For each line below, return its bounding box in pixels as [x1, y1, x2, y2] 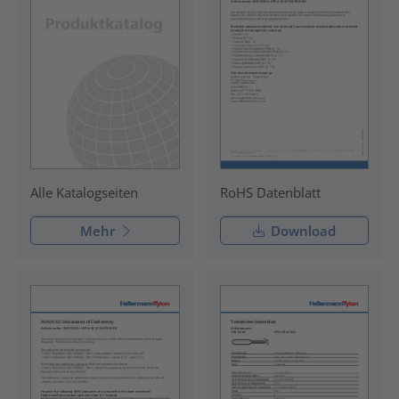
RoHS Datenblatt [219, 183, 321, 201]
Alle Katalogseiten [29, 183, 138, 201]
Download [266, 221, 336, 240]
